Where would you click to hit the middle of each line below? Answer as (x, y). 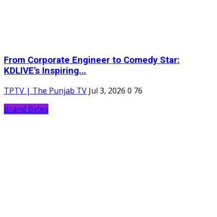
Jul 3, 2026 (107, 90)
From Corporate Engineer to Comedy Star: (92, 60)
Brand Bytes (26, 109)
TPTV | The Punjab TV (45, 90)
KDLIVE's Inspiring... (45, 71)
